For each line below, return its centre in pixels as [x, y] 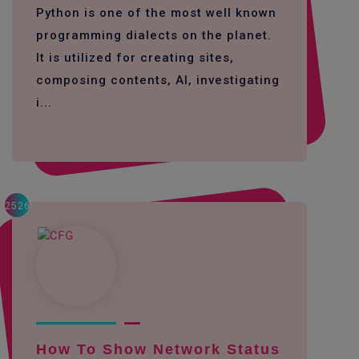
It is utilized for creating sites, [135, 58]
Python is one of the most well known [156, 13]
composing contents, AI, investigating [158, 80]
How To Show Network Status [158, 349]
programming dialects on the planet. [154, 35]
